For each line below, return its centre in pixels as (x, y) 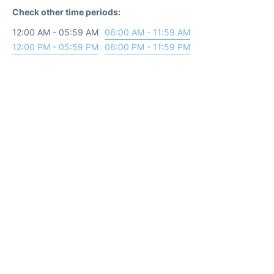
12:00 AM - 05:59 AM (55, 32)
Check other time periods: (66, 12)
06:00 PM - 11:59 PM (147, 46)
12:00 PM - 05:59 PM (55, 46)
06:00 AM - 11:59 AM (147, 32)
